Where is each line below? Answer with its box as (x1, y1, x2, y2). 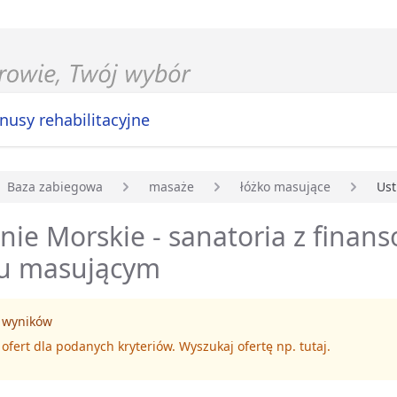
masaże (149, 178, 194, 196)
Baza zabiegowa (7, 178, 103, 196)
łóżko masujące (240, 178, 331, 196)
